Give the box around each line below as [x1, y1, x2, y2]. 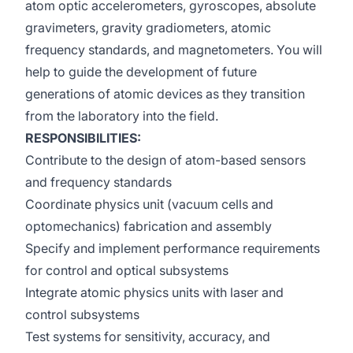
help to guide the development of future [25, 64, 257, 80]
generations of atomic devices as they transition [25, 86, 305, 102]
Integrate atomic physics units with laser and [25, 284, 284, 300]
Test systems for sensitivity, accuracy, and [25, 329, 270, 344]
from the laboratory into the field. [25, 108, 218, 124]
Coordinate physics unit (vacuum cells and [25, 196, 273, 212]
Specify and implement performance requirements [25, 240, 320, 256]
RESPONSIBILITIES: [25, 130, 141, 146]
